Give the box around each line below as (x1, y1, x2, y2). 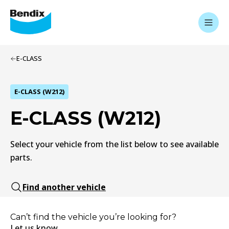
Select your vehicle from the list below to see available (10, 139, 219, 150)
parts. (10, 152, 32, 163)
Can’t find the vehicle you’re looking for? (10, 212, 176, 222)
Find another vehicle (22, 181, 106, 193)
